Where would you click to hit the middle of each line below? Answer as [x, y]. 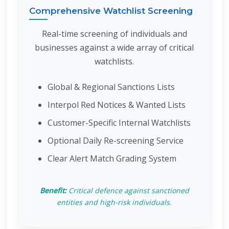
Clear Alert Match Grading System [112, 158]
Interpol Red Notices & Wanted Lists [116, 105]
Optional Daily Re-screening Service [115, 141]
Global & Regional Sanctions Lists [111, 87]
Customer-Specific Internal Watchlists [119, 123]
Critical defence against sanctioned [128, 190]
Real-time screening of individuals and [114, 34]
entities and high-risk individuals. [114, 202]
